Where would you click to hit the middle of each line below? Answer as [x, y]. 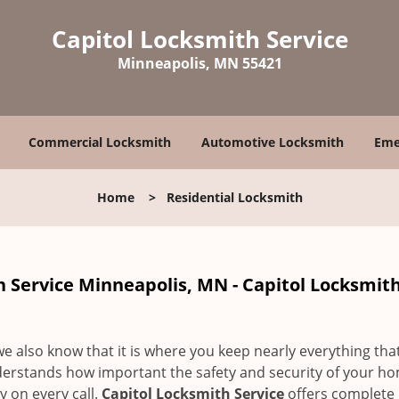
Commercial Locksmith [100, 142]
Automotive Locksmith [273, 142]
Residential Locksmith [234, 197]
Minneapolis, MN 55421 [199, 63]
